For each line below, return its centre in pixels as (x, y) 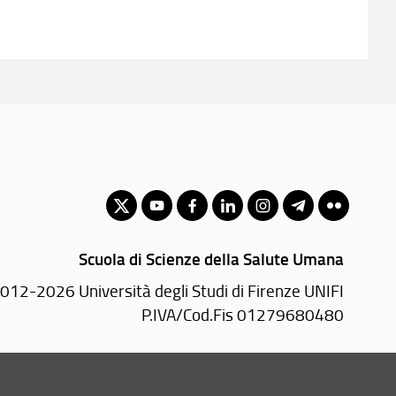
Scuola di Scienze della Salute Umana (211, 258)
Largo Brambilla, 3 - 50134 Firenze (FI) (206, 373)
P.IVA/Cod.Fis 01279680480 (242, 314)
